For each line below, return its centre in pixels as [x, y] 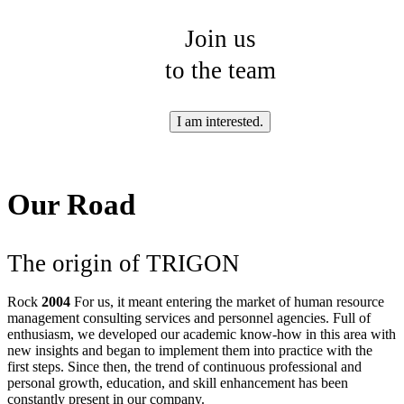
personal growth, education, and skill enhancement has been [178, 383]
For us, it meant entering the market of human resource [227, 302]
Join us [220, 38]
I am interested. [220, 121]
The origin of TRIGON [124, 264]
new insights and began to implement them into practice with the [190, 351]
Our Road [71, 205]
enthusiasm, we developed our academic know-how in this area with [202, 335]
